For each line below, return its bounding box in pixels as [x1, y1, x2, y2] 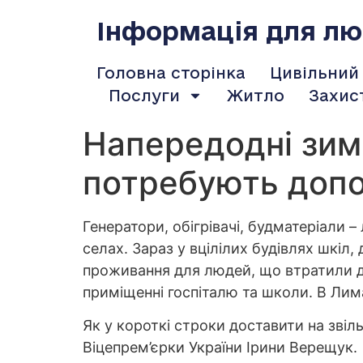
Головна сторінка [96, 64, 246, 82]
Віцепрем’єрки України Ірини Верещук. [83, 339, 357, 357]
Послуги [108, 87, 180, 105]
